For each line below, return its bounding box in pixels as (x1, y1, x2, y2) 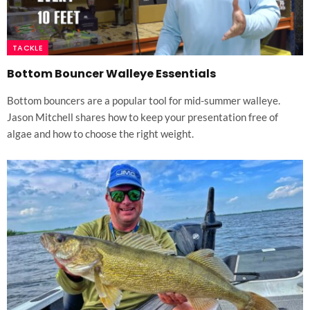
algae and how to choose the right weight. (7, 127, 194, 140)
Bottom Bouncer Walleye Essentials (7, 65, 216, 82)
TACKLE (12, 42, 43, 53)
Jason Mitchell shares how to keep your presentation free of (7, 110, 278, 123)
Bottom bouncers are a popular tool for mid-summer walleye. (7, 93, 280, 107)
